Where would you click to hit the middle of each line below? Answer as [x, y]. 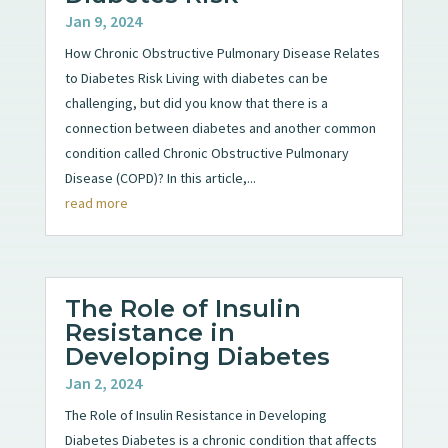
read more [96, 202]
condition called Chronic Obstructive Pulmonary [206, 152]
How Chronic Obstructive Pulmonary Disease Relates [222, 52]
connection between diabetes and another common [220, 127]
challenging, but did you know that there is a [196, 102]
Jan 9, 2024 [103, 20]
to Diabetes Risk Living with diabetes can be [196, 77]
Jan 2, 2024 [103, 382]
